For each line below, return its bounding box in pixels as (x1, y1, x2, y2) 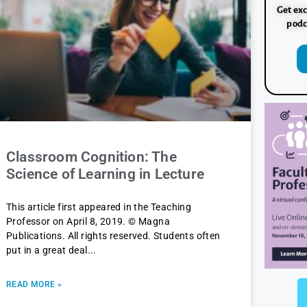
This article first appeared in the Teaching (6, 201, 192, 213)
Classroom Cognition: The (6, 149, 177, 166)
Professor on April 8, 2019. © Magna (6, 216, 170, 228)
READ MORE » (6, 280, 62, 290)
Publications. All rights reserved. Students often (6, 230, 221, 242)
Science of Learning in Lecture (6, 166, 204, 183)
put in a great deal (6, 245, 88, 256)
